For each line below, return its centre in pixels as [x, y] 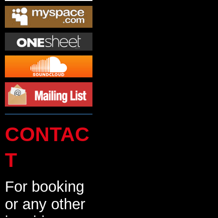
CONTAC [47, 135]
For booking [45, 187]
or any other [45, 204]
